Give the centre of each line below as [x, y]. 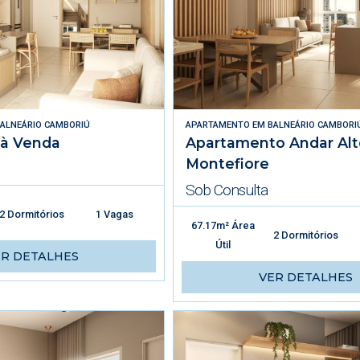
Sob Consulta [227, 190]
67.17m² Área [223, 225]
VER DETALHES [305, 277]
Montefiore [228, 163]
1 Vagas [115, 214]
